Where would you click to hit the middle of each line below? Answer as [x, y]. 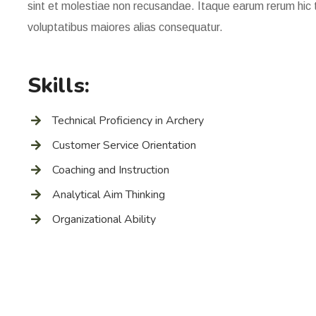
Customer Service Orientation [124, 145]
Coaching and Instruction [111, 170]
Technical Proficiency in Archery [128, 121]
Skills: [59, 86]
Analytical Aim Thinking [109, 195]
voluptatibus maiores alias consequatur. [125, 27]
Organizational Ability [104, 219]
